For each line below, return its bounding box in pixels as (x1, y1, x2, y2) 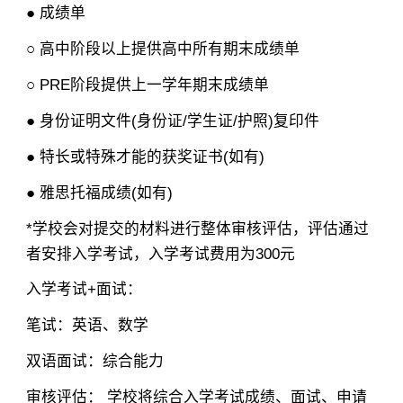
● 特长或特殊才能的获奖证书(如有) (25, 148, 264, 166)
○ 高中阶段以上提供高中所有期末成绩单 (25, 40, 300, 58)
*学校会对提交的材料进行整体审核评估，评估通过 (25, 219, 369, 237)
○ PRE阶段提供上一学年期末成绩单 (25, 76, 269, 94)
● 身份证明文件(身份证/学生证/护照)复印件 (25, 112, 319, 130)
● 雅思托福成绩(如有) (25, 184, 173, 201)
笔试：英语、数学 (25, 317, 148, 335)
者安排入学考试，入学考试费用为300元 (25, 245, 295, 263)
